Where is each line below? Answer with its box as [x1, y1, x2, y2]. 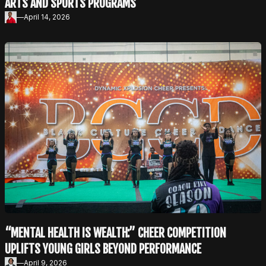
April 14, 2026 [24, 12, 70, 21]
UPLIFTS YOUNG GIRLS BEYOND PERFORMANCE [5, 241, 201, 256]
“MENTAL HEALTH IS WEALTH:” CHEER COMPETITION [5, 225, 226, 240]
